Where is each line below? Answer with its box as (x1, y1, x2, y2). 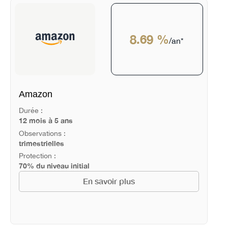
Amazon (18, 89, 52, 100)
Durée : (18, 106, 43, 115)
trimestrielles (18, 138, 64, 148)
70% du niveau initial (18, 161, 90, 170)
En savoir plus (82, 177, 135, 186)
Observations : (18, 129, 66, 137)
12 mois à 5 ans (18, 116, 73, 125)
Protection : (18, 152, 56, 160)
